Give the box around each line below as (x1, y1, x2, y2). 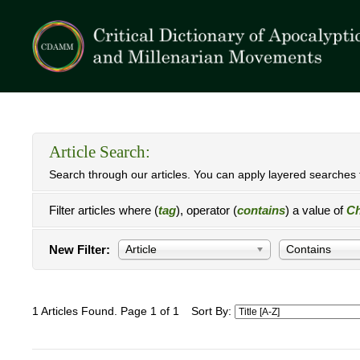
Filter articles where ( (49, 203, 158, 217)
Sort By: (191, 305, 235, 317)
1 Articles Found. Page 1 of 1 (32, 305, 179, 317)
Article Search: (49, 142, 150, 162)
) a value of (285, 203, 346, 217)
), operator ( (176, 203, 237, 217)
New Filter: (49, 243, 110, 256)
